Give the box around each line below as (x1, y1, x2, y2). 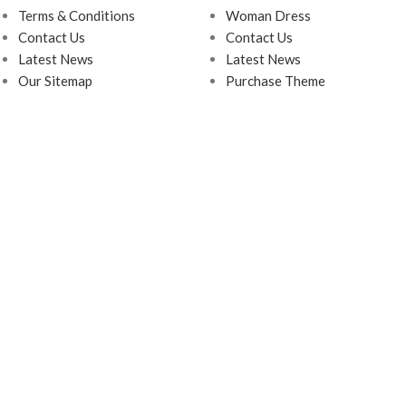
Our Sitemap (18, 72, 92, 90)
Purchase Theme (226, 72, 325, 90)
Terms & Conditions (18, 7, 135, 24)
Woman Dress (226, 7, 311, 24)
